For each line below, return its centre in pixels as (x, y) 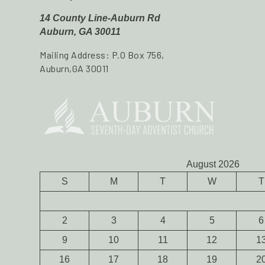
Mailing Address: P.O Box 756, (102, 54)
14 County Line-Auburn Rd (100, 18)
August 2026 (213, 164)
